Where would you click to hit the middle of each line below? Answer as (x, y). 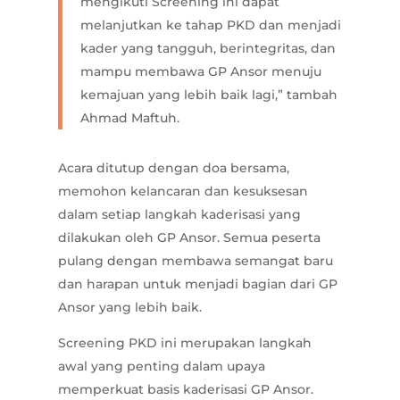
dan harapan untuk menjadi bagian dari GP (197, 284)
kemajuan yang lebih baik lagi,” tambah (208, 95)
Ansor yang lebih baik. (129, 308)
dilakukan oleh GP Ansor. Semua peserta (189, 238)
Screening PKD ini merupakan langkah (184, 343)
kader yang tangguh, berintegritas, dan (208, 49)
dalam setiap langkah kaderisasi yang (179, 215)
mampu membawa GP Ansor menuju (200, 72)
